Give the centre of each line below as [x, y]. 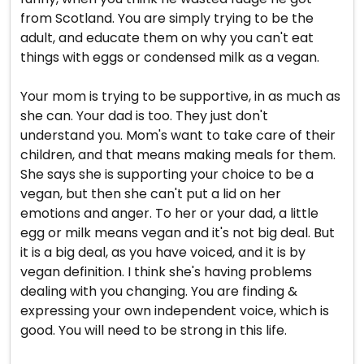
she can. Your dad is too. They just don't [144, 116]
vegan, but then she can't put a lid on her [151, 194]
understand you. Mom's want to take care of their [178, 135]
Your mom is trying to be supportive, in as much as [180, 96]
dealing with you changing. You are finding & [159, 291]
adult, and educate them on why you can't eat [167, 38]
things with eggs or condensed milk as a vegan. [170, 57]
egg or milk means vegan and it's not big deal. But [178, 233]
